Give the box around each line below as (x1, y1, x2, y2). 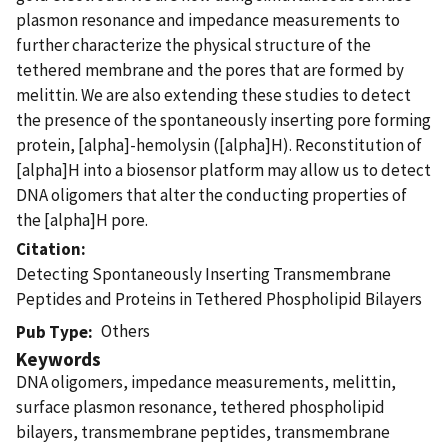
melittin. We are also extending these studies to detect (16, 83, 411, 106)
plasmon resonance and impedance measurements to (16, 8, 400, 31)
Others (101, 319, 151, 342)
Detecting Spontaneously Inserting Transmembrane (16, 262, 391, 285)
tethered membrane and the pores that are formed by (16, 58, 404, 81)
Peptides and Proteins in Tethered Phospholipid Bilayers (16, 287, 422, 310)
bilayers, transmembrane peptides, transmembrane (16, 420, 390, 443)
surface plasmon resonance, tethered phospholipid (16, 395, 385, 418)
